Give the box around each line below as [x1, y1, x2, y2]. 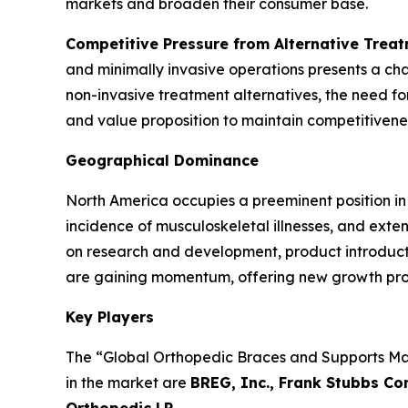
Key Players [66, 308, 154, 327]
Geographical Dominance [66, 151, 259, 170]
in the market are [66, 373, 190, 393]
